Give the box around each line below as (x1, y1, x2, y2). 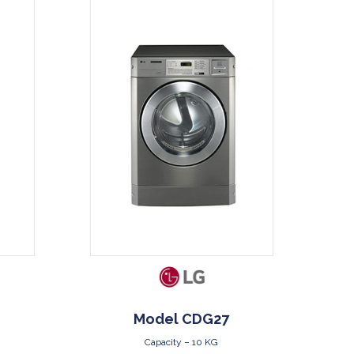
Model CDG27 (134, 311, 230, 328)
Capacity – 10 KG (145, 337, 219, 348)
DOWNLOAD (153, 6, 220, 19)
